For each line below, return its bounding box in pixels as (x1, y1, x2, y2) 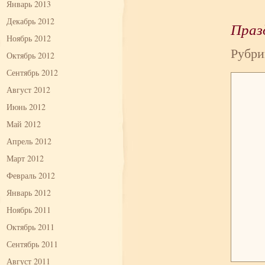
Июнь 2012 (7, 101, 46, 112)
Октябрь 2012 (7, 50, 54, 61)
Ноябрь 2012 (7, 33, 51, 44)
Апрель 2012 (7, 135, 51, 147)
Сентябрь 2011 (7, 238, 58, 250)
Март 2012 (7, 153, 44, 164)
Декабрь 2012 (7, 15, 54, 27)
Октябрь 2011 (7, 221, 54, 232)
